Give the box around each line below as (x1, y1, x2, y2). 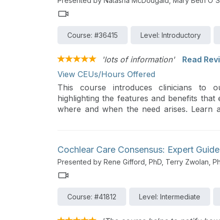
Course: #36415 (67, 31, 118, 40)
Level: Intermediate (139, 192, 200, 201)
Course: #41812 (67, 192, 116, 201)
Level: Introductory (140, 31, 201, 40)
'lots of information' (102, 55, 175, 65)
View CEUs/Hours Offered (57, 69, 155, 80)
